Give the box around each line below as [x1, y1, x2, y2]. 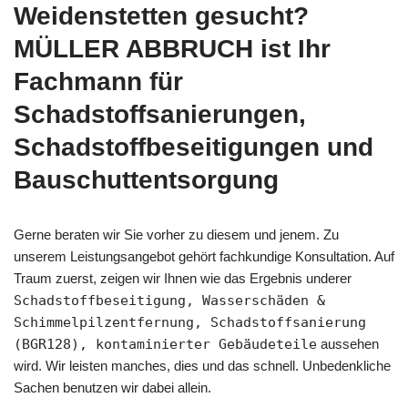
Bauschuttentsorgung [14, 166, 279, 195]
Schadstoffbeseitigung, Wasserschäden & [14, 292, 325, 310]
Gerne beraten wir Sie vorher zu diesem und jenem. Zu [14, 227, 339, 243]
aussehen [317, 336, 379, 352]
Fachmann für [14, 67, 183, 97]
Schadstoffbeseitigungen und [14, 133, 373, 162]
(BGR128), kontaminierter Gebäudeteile [14, 336, 317, 353]
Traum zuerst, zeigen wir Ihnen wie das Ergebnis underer [14, 270, 352, 287]
